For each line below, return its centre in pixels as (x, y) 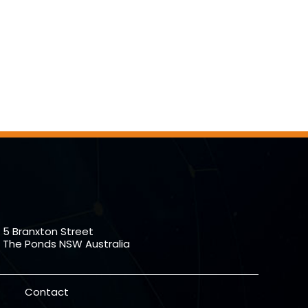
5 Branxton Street (48, 232)
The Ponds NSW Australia (66, 244)
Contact (47, 292)
